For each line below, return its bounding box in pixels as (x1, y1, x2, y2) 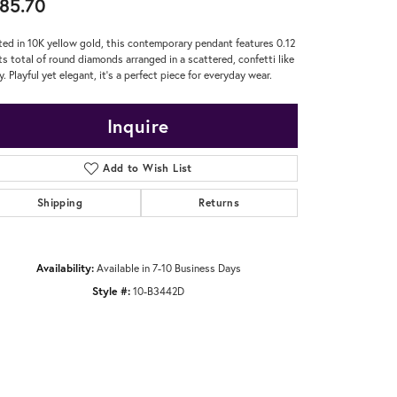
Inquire (106, 113, 170, 138)
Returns (198, 195, 240, 209)
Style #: (92, 283, 130, 298)
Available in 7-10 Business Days (96, 260, 241, 275)
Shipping (36, 195, 82, 209)
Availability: (35, 260, 94, 275)
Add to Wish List (103, 160, 192, 175)
